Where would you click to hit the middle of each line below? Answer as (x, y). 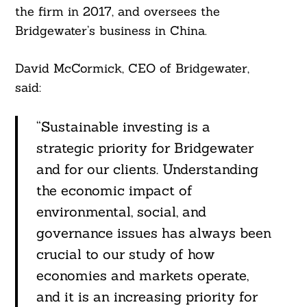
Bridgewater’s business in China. (111, 31)
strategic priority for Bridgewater (145, 148)
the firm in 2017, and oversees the (117, 12)
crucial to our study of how (125, 254)
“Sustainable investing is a (123, 127)
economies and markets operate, (142, 275)
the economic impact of (114, 191)
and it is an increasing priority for (147, 297)
